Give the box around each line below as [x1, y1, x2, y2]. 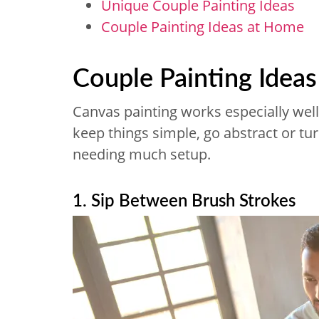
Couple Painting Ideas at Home [101, 17, 304, 36]
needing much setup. [73, 145, 211, 164]
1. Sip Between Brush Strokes [73, 187, 296, 211]
